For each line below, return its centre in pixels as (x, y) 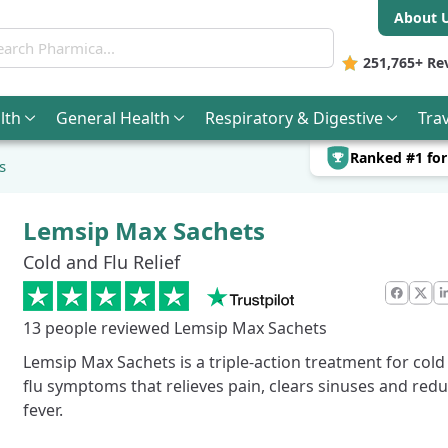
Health (145, 117)
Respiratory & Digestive (294, 117)
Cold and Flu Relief (101, 262)
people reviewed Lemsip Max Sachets (183, 328)
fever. (42, 410)
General (88, 117)
